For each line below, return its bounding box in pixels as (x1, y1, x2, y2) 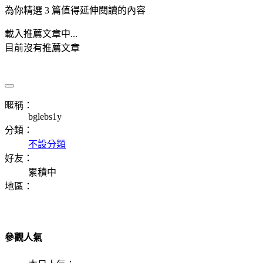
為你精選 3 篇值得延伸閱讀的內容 (5, 5, 146, 16)
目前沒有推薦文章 (5, 43, 80, 53)
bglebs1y (28, 111, 62, 122)
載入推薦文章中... (5, 29, 77, 39)
